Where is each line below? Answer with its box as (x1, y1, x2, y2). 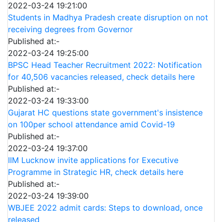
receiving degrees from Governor (8, 24, 133, 34)
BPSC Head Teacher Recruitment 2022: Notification (8, 60, 202, 70)
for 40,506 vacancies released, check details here (8, 72, 195, 82)
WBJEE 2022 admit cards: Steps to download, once (8, 203, 203, 213)
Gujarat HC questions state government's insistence (8, 108, 203, 117)
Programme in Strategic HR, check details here (8, 167, 183, 177)
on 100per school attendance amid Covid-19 (8, 119, 175, 129)
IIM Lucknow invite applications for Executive (8, 155, 178, 165)
